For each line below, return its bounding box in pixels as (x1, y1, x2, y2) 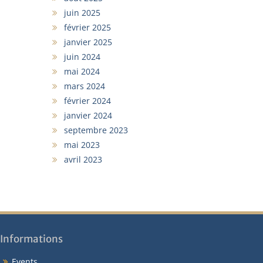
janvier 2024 (63, 110, 112, 121)
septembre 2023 (63, 124, 128, 136)
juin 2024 (63, 51, 100, 62)
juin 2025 (63, 7, 100, 18)
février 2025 (63, 22, 111, 33)
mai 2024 (63, 66, 100, 77)
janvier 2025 (63, 36, 112, 48)
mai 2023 (63, 139, 100, 150)
